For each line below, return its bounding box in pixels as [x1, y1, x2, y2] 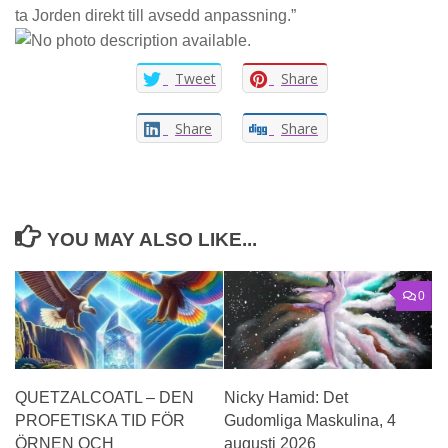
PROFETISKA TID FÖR [15, 412, 185, 430]
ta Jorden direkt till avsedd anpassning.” [15, 7, 296, 25]
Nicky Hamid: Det [224, 389, 348, 407]
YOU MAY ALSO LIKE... [47, 229, 258, 251]
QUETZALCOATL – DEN [15, 389, 194, 407]
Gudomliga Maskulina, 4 [224, 412, 396, 430]
